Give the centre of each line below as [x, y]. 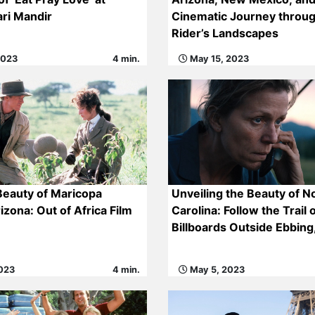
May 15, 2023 [218, 59]
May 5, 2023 [216, 270]
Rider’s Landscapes [225, 33]
